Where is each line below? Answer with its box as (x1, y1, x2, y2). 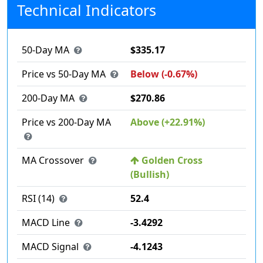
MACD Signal (22, 240, 81, 254)
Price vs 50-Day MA (22, 68, 108, 81)
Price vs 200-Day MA (22, 116, 111, 129)
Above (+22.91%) (130, 116, 205, 129)
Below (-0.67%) (130, 68, 197, 81)
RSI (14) (22, 192, 57, 205)
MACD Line (22, 216, 72, 230)
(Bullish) (130, 168, 169, 181)
